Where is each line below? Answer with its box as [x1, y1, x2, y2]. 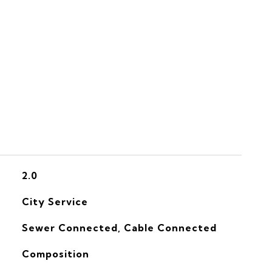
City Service [21, 195, 88, 208]
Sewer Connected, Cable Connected [21, 222, 217, 234]
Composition [21, 248, 89, 260]
